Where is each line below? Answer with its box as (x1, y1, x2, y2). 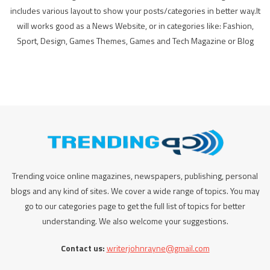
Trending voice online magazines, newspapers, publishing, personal (12, 169, 258, 182)
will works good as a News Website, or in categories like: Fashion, (16, 19, 254, 33)
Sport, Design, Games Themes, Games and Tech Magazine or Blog (16, 34, 254, 48)
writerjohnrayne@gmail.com (106, 241, 210, 254)
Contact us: (60, 241, 105, 254)
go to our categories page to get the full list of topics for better (25, 199, 245, 212)
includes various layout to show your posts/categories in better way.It (10, 4, 260, 17)
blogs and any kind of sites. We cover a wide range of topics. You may (10, 184, 260, 197)
